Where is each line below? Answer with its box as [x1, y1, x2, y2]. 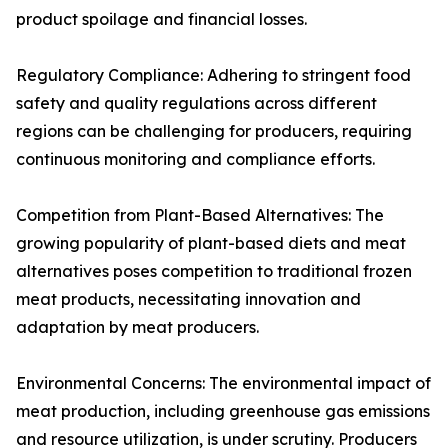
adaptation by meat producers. [16, 317, 259, 338]
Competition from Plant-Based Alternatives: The [16, 205, 384, 226]
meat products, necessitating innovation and [16, 289, 361, 310]
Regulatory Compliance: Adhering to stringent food [16, 65, 411, 86]
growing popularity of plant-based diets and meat [16, 233, 406, 254]
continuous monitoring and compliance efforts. [16, 149, 375, 170]
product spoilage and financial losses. [16, 9, 307, 30]
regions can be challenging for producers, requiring [16, 121, 412, 142]
